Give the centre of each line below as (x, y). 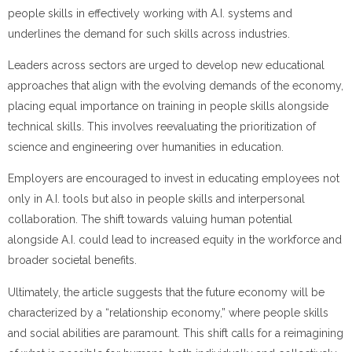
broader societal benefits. (72, 260)
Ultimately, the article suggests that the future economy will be (166, 292)
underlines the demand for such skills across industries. (149, 33)
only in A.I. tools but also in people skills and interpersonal (156, 199)
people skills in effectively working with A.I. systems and (150, 13)
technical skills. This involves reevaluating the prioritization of (162, 126)
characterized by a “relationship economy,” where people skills (168, 312)
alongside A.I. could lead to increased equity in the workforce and (175, 240)
